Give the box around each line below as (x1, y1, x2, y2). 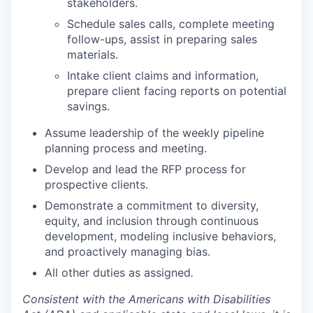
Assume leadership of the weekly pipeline (45, 125, 264, 140)
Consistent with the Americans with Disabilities (22, 291, 270, 306)
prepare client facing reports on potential (67, 83, 286, 98)
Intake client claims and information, (67, 68, 259, 82)
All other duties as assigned (45, 265, 191, 279)
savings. (67, 99, 110, 113)
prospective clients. (45, 177, 148, 191)
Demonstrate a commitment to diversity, (45, 198, 259, 212)
